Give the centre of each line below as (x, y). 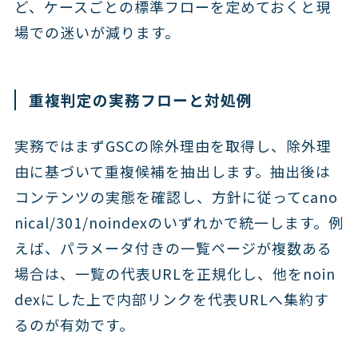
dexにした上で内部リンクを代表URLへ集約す (171, 299)
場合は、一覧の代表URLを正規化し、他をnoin (175, 274)
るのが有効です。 (74, 325)
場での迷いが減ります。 (97, 32)
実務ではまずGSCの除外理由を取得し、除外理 (173, 146)
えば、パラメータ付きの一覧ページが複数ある (173, 248)
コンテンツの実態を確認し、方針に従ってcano (176, 197)
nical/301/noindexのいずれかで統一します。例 (179, 223)
